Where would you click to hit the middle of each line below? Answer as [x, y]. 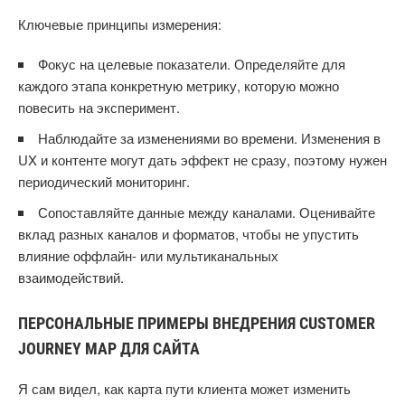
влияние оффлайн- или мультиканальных [148, 255]
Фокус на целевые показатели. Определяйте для [192, 64]
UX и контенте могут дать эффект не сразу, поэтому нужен [202, 160]
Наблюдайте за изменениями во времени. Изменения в [209, 138]
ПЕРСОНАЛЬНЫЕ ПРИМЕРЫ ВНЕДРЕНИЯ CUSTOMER [197, 323]
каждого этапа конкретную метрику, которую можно [179, 85]
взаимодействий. [71, 277]
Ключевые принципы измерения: [120, 24]
